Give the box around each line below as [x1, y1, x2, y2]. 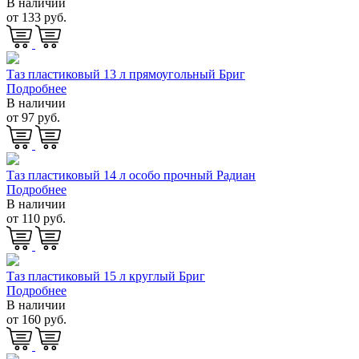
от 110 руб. [6, 211, 66, 225]
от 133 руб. [6, 10, 67, 24]
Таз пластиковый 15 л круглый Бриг [6, 268, 205, 283]
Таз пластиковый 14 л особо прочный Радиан [6, 167, 256, 182]
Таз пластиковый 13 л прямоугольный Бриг [6, 67, 245, 82]
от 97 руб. [6, 111, 60, 125]
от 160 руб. [6, 312, 67, 326]
